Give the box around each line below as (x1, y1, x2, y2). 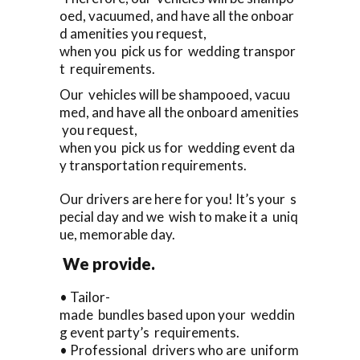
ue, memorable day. (59, 225, 178, 243)
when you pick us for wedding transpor (59, 42, 296, 59)
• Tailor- (59, 288, 110, 305)
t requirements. (59, 59, 155, 77)
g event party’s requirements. (59, 323, 239, 341)
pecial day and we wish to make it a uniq (59, 207, 298, 225)
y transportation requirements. (59, 156, 247, 174)
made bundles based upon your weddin (59, 305, 295, 323)
